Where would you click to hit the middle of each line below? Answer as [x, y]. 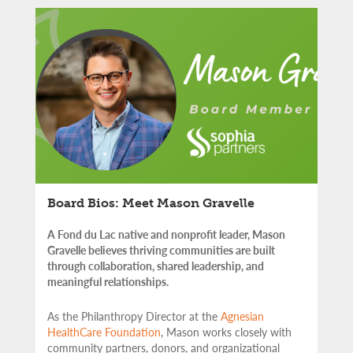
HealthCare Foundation [104, 331]
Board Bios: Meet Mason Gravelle [151, 203]
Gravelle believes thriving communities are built [161, 249]
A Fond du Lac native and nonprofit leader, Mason [166, 234]
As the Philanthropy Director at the [134, 316]
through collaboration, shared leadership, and [156, 265]
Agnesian [242, 316]
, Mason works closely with [226, 331]
